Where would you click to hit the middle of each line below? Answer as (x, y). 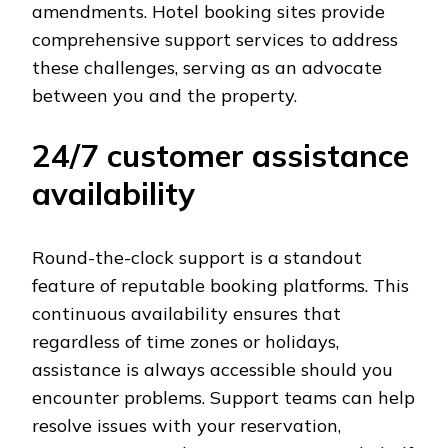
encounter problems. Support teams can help (223, 398)
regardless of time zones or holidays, (185, 342)
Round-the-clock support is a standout (197, 258)
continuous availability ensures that (186, 314)
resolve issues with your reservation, (186, 426)
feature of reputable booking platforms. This (220, 286)
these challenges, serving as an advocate (207, 68)
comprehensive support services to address (215, 40)
